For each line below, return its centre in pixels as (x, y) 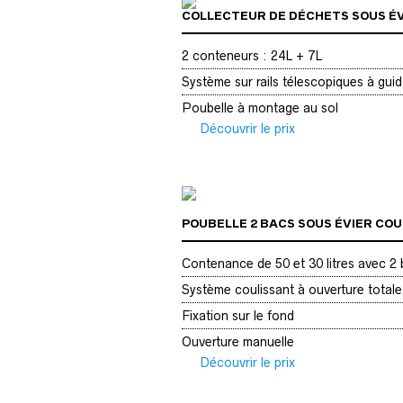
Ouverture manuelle (238, 342)
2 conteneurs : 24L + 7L (252, 56)
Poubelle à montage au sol (260, 108)
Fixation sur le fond (238, 316)
